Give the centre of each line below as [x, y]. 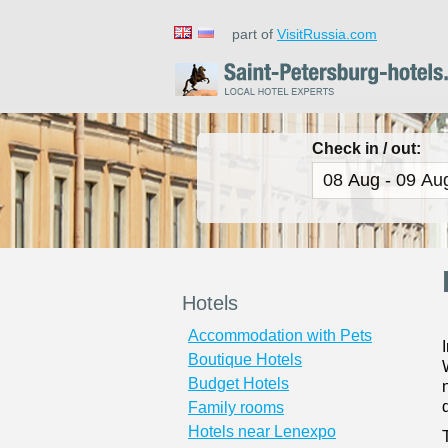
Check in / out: [366, 148]
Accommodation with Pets [280, 335]
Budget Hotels [238, 383]
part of [248, 34]
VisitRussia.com [327, 34]
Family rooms [236, 407]
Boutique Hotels [245, 359]
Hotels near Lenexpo [262, 431]
